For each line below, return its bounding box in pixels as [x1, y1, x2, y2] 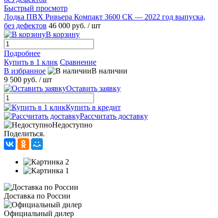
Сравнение [60, 57, 96, 66]
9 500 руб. [4, 75, 37, 84]
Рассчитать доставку [80, 111, 148, 120]
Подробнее [4, 49, 40, 57]
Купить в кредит [66, 103, 121, 111]
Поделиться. [4, 129, 45, 138]
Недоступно [52, 120, 92, 129]
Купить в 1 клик [4, 57, 58, 66]
